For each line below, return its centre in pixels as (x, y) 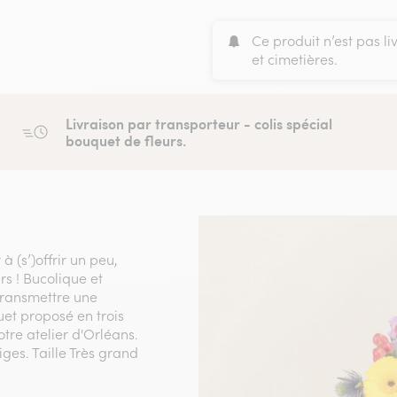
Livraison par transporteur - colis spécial (198, 124)
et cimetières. (294, 60)
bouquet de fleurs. (125, 141)
